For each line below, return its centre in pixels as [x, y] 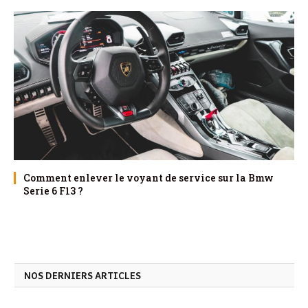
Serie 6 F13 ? [53, 190]
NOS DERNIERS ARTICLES [82, 275]
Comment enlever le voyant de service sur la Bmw [148, 177]
